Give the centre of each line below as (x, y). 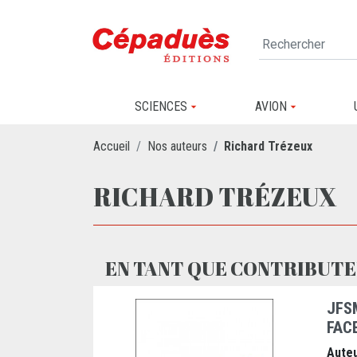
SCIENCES (161, 106)
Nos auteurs (177, 146)
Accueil (112, 146)
